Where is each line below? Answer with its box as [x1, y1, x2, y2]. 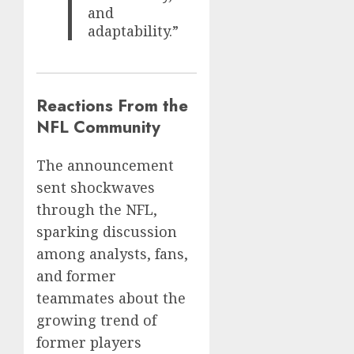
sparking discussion [36, 221, 177, 241]
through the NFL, [36, 199, 157, 219]
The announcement [36, 155, 174, 175]
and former [36, 265, 116, 285]
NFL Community [36, 114, 160, 139]
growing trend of [36, 310, 156, 330]
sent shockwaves [36, 177, 155, 197]
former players [36, 332, 141, 352]
